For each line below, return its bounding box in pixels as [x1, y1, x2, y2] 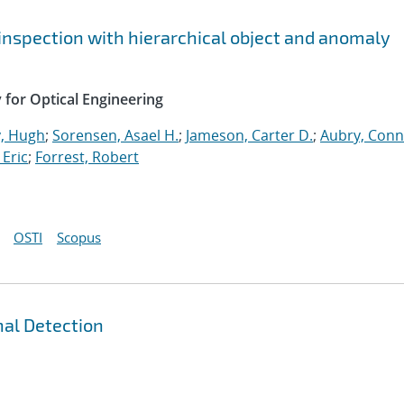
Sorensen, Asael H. [52, 125, 179, 145]
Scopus [57, 228, 101, 246]
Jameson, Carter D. [186, 125, 313, 145]
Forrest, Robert [35, 147, 139, 167]
